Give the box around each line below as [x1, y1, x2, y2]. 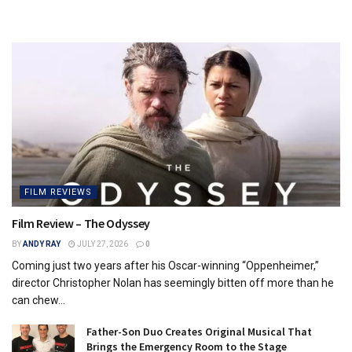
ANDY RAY [23, 240, 60, 248]
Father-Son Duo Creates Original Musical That [86, 324, 312, 339]
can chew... [12, 294, 65, 306]
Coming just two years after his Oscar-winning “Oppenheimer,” [12, 259, 319, 272]
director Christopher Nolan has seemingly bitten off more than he [12, 277, 334, 289]
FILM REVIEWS [24, 187, 92, 197]
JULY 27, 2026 [75, 240, 128, 248]
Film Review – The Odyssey [12, 215, 150, 231]
